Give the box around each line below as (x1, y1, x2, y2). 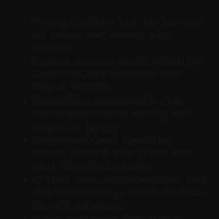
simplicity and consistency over (32, 68, 181, 79)
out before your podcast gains (32, 29, 172, 40)
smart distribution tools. (32, 161, 153, 172)
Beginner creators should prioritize (32, 55, 200, 66)
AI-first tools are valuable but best (32, 174, 205, 185)
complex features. (32, 82, 114, 92)
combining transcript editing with (32, 108, 191, 119)
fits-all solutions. (32, 200, 124, 211)
